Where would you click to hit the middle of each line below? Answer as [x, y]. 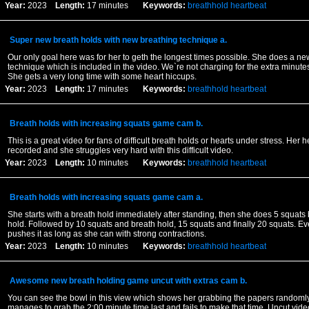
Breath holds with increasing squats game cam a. [106, 197]
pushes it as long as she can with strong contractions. [107, 234]
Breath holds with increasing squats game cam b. [106, 123]
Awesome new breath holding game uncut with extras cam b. [128, 281]
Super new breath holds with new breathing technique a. [118, 40]
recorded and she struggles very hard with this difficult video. [120, 150]
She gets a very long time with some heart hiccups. [102, 77]
